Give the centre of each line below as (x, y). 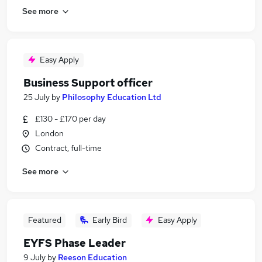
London (49, 133)
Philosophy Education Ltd (112, 97)
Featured (44, 220)
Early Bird (110, 220)
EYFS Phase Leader (75, 243)
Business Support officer (88, 83)
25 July (37, 97)
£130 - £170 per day (70, 119)
